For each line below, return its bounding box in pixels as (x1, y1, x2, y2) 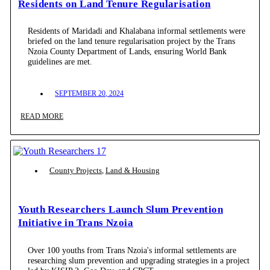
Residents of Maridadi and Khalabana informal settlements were (28, 26, 246, 36)
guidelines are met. (28, 57, 93, 67)
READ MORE (20, 112, 63, 121)
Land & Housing (105, 166, 160, 175)
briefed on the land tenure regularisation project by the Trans (28, 36, 236, 46)
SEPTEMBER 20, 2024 (55, 89, 124, 98)
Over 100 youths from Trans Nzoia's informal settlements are (28, 245, 237, 255)
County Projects (49, 166, 102, 175)
